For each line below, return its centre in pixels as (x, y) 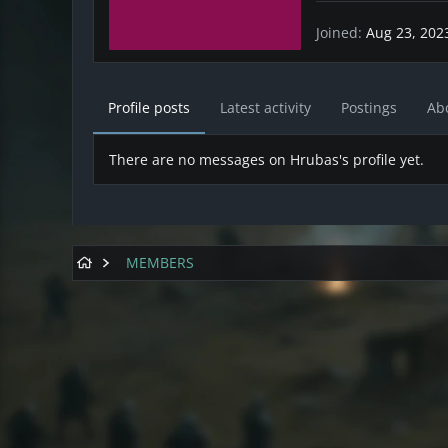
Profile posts (149, 108)
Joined (337, 32)
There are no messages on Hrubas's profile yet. (266, 160)
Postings (369, 108)
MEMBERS (160, 263)
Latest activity (265, 108)
